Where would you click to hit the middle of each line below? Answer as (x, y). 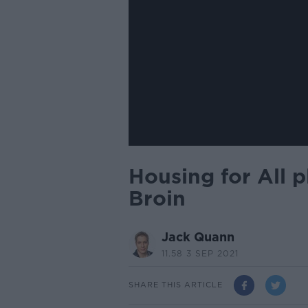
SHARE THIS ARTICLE (175, 285)
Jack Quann (198, 236)
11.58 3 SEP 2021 (200, 253)
